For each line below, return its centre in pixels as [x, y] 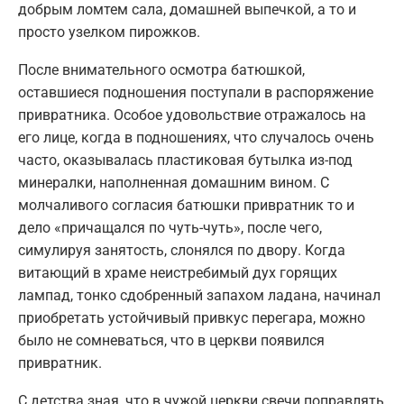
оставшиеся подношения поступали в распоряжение [196, 93]
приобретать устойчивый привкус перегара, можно [192, 318]
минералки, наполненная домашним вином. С [174, 183]
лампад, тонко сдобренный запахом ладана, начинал [199, 296]
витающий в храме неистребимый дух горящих [178, 273]
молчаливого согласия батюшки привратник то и [186, 206]
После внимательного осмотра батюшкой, [161, 70]
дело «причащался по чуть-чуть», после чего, [170, 228]
